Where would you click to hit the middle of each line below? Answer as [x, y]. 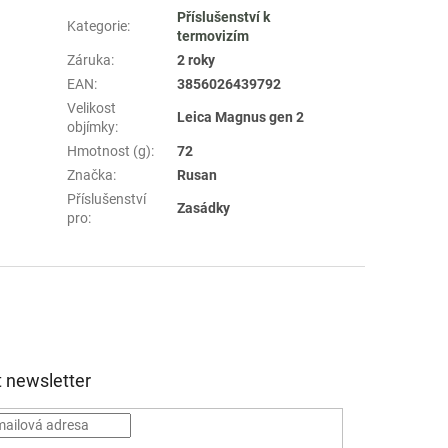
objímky [91, 126]
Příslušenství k [224, 16]
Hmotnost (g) [109, 150]
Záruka [89, 59]
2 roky [196, 59]
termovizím [213, 35]
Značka [90, 174]
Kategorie [97, 25]
